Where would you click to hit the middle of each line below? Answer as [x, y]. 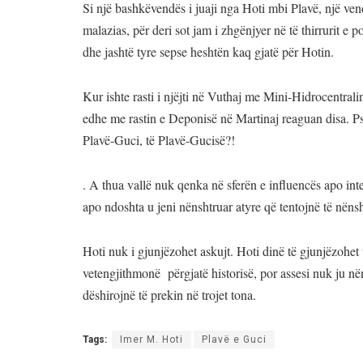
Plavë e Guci [234, 339]
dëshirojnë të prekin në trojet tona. [169, 294]
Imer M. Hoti [152, 339]
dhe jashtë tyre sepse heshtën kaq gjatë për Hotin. [208, 51]
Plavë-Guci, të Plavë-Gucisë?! [159, 139]
